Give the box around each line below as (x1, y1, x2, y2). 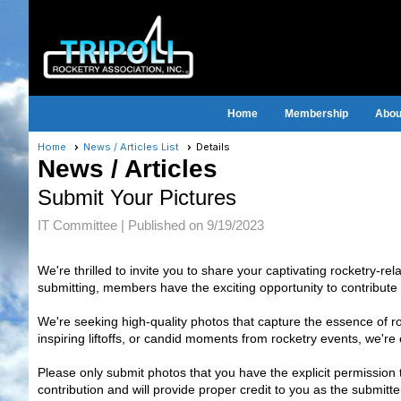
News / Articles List (83, 141, 179, 153)
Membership (284, 107, 348, 120)
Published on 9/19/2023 (128, 218, 264, 233)
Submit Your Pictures (38, 185, 236, 209)
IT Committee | (38, 218, 128, 233)
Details (196, 141, 230, 153)
